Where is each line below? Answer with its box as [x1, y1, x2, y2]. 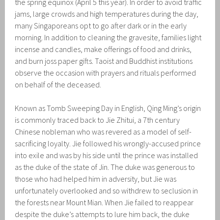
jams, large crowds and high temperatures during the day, [15, 8, 199, 19]
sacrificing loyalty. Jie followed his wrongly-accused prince [15, 138, 201, 148]
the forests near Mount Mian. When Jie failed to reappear [15, 197, 194, 207]
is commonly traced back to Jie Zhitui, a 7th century [15, 114, 180, 125]
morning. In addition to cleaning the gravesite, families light [15, 32, 202, 42]
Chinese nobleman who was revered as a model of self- [15, 126, 192, 137]
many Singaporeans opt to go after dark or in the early [15, 20, 187, 30]
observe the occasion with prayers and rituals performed [15, 67, 196, 78]
